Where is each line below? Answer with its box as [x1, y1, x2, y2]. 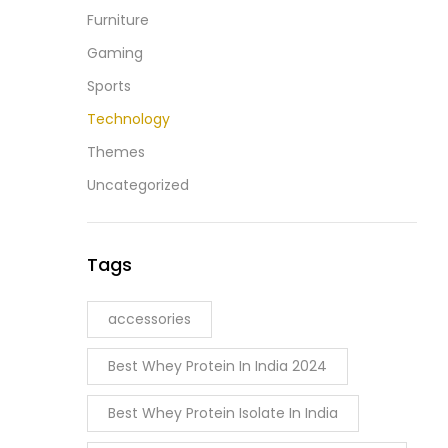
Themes [87, 141, 145, 162]
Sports [87, 75, 131, 96]
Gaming [87, 42, 143, 63]
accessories [108, 308, 191, 329]
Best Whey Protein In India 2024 [108, 355, 327, 376]
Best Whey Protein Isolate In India [108, 402, 338, 423]
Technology [87, 108, 170, 129]
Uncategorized [87, 174, 189, 195]
